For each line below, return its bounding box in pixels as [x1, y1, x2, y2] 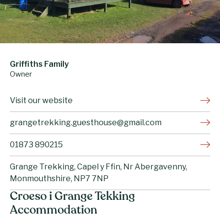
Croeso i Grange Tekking [10, 191, 135, 203]
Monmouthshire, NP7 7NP [10, 173, 109, 183]
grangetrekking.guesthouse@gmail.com [10, 117, 162, 127]
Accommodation [10, 204, 97, 217]
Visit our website [10, 95, 73, 105]
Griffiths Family [10, 59, 69, 69]
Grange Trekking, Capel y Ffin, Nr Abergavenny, [10, 162, 187, 171]
